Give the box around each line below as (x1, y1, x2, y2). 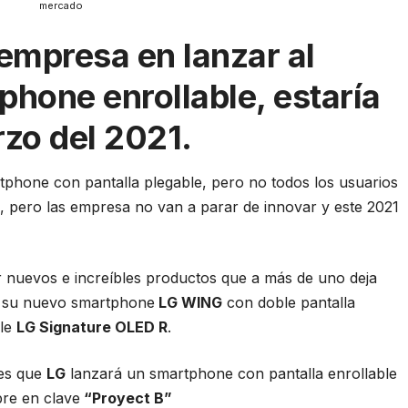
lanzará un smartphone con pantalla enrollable (66, 363, 398, 382)
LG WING (155, 292, 223, 311)
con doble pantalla (222, 292, 356, 311)
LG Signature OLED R (16, 317, 168, 336)
